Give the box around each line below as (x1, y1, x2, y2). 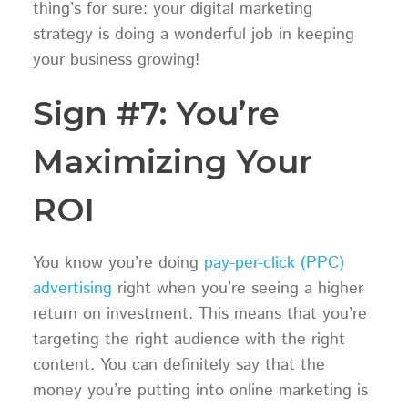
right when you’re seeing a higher (111, 276, 363, 301)
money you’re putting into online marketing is (32, 378, 368, 403)
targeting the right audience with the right (32, 327, 345, 352)
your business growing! (32, 47, 199, 72)
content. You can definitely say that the (32, 352, 325, 377)
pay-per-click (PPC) (203, 250, 344, 275)
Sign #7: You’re (32, 92, 280, 133)
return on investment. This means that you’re (32, 301, 367, 326)
